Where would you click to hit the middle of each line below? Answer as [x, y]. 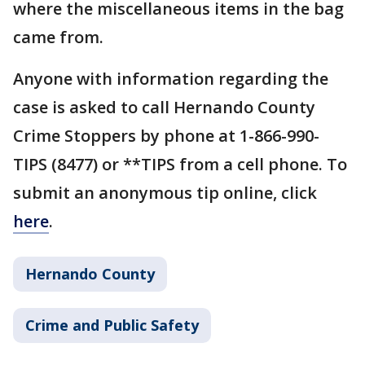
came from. [58, 37]
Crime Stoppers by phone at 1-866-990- [166, 136]
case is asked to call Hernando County [164, 108]
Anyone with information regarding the [171, 79]
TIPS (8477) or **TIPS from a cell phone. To [180, 165]
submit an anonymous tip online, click [165, 193]
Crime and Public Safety [112, 325]
